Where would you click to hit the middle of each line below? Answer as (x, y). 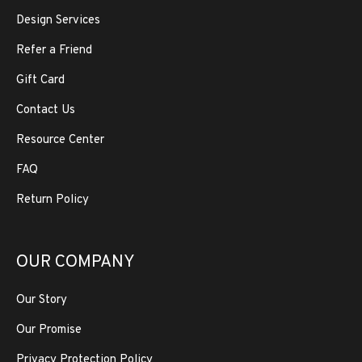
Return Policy (53, 200)
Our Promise (49, 330)
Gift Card (40, 80)
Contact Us (46, 110)
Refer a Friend (54, 51)
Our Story (42, 300)
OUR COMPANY (76, 262)
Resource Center (60, 140)
